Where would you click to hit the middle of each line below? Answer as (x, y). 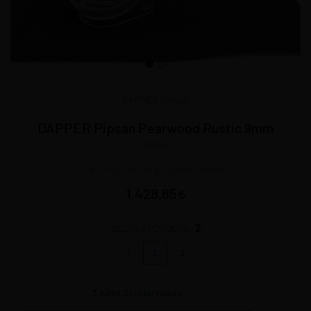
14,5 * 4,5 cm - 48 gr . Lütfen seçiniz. (155, 169)
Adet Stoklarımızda (140, 293)
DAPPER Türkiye (155, 100)
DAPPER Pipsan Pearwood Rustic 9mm (155, 128)
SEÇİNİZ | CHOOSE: (153, 228)
